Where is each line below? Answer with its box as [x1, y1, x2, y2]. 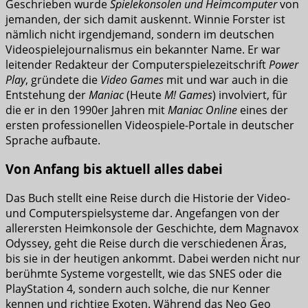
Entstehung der [5, 87, 89, 102]
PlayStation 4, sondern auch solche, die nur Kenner [5, 281, 270, 297]
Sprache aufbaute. [5, 132, 100, 148]
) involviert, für [212, 87, 287, 102]
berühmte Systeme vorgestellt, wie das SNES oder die [5, 266, 282, 282]
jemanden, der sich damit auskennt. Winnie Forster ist [5, 11, 285, 27]
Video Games [100, 71, 164, 87]
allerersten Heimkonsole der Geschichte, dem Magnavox [5, 221, 298, 236]
